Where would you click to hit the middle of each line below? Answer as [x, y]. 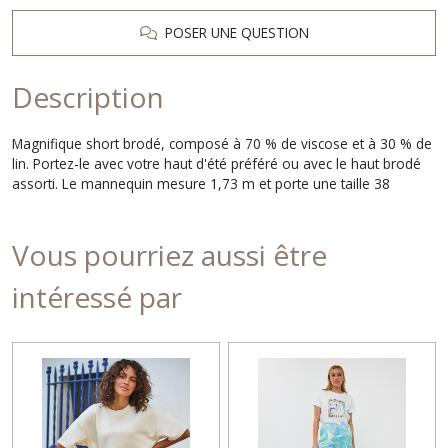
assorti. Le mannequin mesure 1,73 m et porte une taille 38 [201, 183]
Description [88, 96]
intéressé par [97, 296]
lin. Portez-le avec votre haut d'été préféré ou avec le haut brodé [216, 163]
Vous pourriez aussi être [169, 254]
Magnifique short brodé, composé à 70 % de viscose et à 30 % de [222, 143]
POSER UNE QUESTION [232, 32]
